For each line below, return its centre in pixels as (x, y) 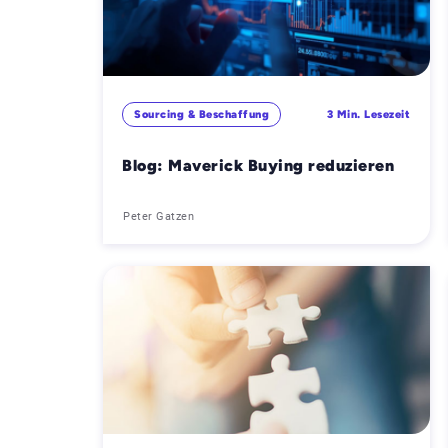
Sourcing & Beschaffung (202, 115)
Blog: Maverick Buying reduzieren (258, 165)
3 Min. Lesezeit (368, 115)
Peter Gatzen (158, 216)
